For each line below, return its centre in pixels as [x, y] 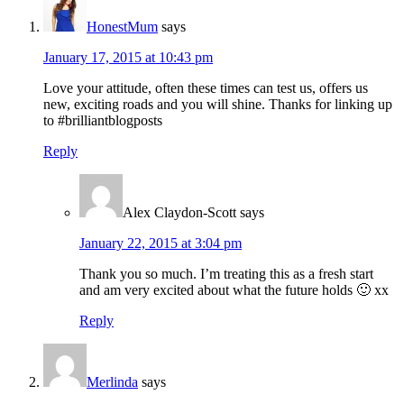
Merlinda [112, 381]
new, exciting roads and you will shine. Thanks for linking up [218, 104]
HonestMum [122, 26]
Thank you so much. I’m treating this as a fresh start [226, 273]
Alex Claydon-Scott [179, 212]
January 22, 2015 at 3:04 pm [161, 243]
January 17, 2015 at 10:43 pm [128, 57]
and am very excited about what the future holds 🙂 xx [234, 289]
